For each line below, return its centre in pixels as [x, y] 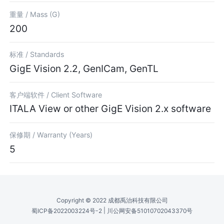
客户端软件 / [30, 94]
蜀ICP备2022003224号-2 [67, 211]
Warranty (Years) [65, 135]
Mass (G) [45, 14]
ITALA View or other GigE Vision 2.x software [110, 109]
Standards [47, 54]
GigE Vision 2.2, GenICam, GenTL [84, 68]
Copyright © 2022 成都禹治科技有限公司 [112, 200]
